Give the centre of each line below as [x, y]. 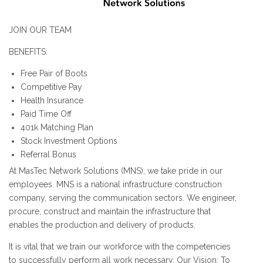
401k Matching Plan [57, 127]
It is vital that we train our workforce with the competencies [120, 246]
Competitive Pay [51, 87]
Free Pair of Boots [54, 73]
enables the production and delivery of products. [102, 225]
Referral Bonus [48, 154]
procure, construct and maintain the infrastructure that [110, 211]
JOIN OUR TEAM [40, 30]
